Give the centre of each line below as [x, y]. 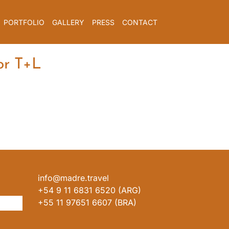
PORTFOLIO [24, 22]
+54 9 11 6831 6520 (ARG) [89, 190]
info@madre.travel [73, 178]
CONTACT [140, 22]
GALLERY [68, 22]
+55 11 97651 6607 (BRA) [87, 202]
